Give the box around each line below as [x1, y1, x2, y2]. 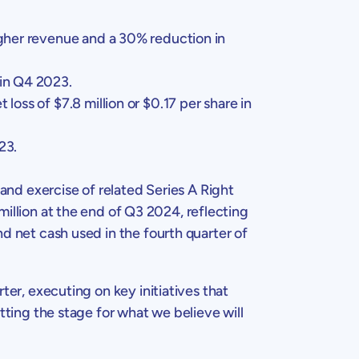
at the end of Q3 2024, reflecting [37, 202, 248, 220]
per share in [176, 94, 252, 112]
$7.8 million [53, 94, 124, 112]
